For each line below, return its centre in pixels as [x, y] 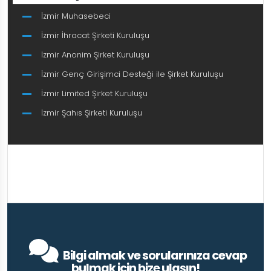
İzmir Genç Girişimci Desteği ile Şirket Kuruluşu [132, 74]
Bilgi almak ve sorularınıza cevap [155, 256]
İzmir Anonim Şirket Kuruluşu [95, 55]
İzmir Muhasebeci [76, 16]
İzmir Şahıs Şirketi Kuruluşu [92, 113]
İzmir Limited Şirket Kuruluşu [94, 94]
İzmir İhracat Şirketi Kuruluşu [95, 36]
